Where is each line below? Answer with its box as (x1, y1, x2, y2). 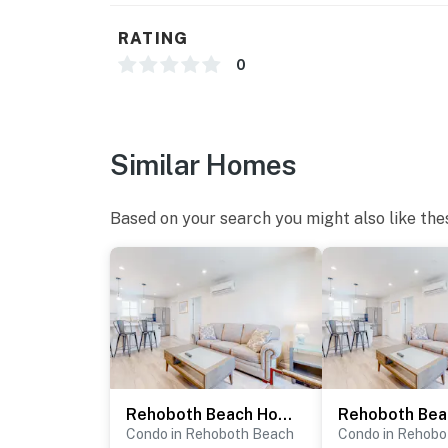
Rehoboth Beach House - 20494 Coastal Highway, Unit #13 (278, 405, 292, 425)
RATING (118, 29, 189, 49)
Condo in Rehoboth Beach (126, 426, 294, 443)
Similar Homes (110, 148, 297, 182)
